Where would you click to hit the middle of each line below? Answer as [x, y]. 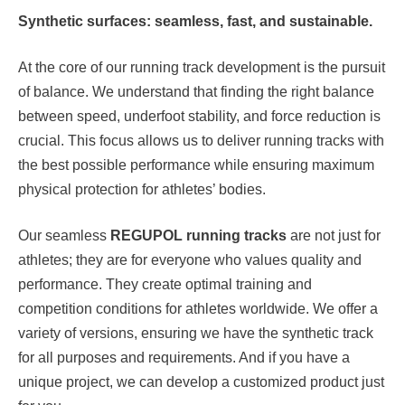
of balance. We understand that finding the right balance [196, 92]
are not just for [334, 236]
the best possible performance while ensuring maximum [196, 165]
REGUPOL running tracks [198, 236]
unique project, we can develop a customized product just [201, 382]
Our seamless [64, 236]
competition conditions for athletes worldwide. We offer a [198, 309]
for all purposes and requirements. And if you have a [184, 358]
